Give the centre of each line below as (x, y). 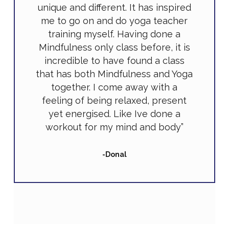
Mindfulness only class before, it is (114, 48)
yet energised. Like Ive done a (114, 114)
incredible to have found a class (114, 61)
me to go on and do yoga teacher (114, 21)
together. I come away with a (114, 87)
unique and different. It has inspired (114, 8)
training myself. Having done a (114, 34)
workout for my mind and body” (114, 127)
